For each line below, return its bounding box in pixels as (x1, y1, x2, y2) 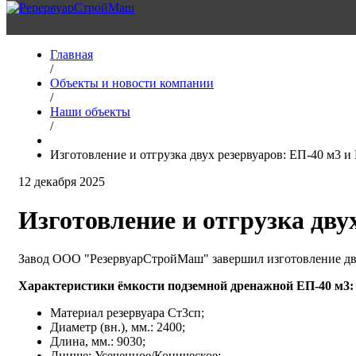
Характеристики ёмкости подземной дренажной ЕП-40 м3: (18, 279, 354, 293)
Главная (50, 47, 93, 61)
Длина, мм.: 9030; (50, 335, 145, 349)
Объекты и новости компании (50, 75, 214, 90)
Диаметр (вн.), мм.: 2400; (50, 320, 185, 335)
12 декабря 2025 (18, 174, 105, 188)
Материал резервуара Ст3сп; (50, 306, 204, 320)
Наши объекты (50, 104, 130, 118)
